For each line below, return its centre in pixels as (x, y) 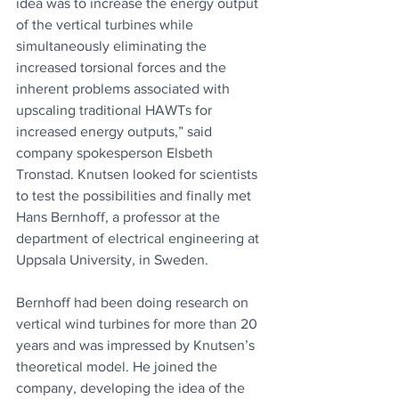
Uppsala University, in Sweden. (114, 260)
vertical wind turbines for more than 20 (138, 324)
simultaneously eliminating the (113, 46)
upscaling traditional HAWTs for (116, 110)
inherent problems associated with (125, 89)
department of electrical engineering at (139, 238)
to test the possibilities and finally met (135, 195)
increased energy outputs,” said (116, 131)
